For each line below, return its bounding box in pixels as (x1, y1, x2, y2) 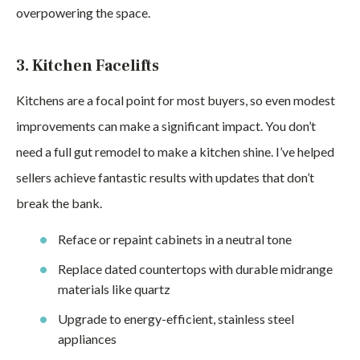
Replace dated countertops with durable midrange (58, 261, 333, 276)
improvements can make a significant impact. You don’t (16, 118, 316, 133)
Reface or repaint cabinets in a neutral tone (58, 231, 292, 247)
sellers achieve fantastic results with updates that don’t (16, 170, 314, 185)
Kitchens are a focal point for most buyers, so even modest (16, 92, 335, 108)
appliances (58, 331, 117, 346)
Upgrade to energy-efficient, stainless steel (58, 311, 294, 326)
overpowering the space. (16, 5, 150, 20)
